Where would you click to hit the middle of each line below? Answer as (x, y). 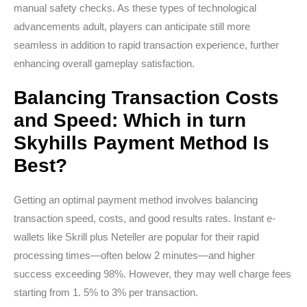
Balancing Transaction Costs (146, 98)
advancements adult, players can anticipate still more (132, 26)
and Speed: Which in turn (130, 120)
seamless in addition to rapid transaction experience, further (146, 45)
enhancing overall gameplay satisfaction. (104, 63)
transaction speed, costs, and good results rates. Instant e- (145, 218)
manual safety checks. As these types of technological (135, 8)
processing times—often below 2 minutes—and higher (134, 255)
